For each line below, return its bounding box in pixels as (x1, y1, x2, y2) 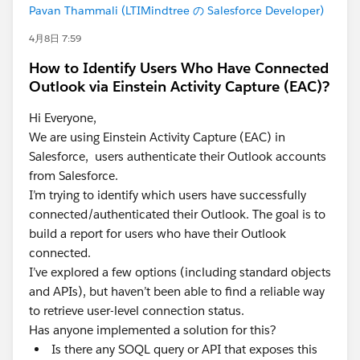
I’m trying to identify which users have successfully (29, 187, 306, 202)
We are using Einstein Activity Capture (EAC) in (29, 129, 285, 145)
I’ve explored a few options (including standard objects (29, 264, 331, 280)
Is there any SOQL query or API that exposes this (48, 342, 317, 357)
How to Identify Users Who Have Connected (29, 59, 329, 77)
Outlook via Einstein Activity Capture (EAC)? (29, 77, 329, 96)
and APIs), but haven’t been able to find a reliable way (29, 284, 325, 299)
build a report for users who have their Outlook (29, 226, 286, 241)
